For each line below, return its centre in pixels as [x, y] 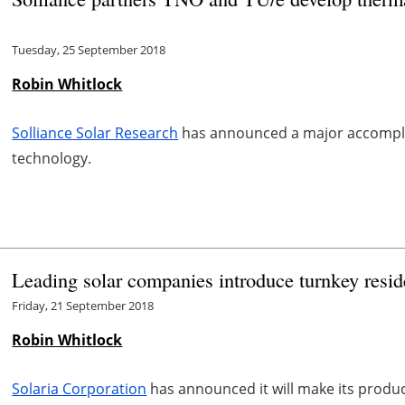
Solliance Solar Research [95, 132]
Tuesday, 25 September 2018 [89, 49]
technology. [52, 158]
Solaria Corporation [80, 389]
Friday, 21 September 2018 [83, 306]
